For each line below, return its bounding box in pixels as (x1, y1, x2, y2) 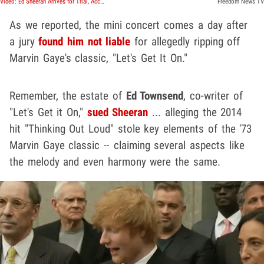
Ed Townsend (126, 88, 184, 103)
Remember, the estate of (9, 88, 126, 103)
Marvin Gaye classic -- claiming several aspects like (9, 138, 245, 152)
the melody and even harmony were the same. (9, 154, 220, 169)
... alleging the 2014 (148, 105, 242, 119)
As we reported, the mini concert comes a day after (9, 18, 248, 32)
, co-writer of (183, 88, 243, 103)
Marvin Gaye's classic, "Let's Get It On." (9, 51, 188, 65)
